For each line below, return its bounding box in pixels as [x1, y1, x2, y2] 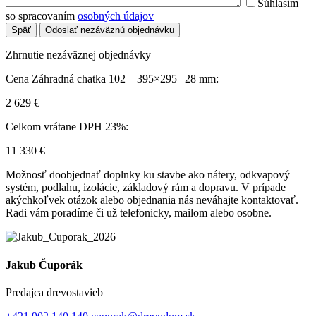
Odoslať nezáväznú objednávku [45, 25, 174, 36]
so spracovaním [6, 10, 78, 23]
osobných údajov [78, 10, 154, 23]
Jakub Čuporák [6, 258, 83, 271]
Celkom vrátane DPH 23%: [6, 121, 128, 133]
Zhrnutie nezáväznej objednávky [6, 49, 151, 61]
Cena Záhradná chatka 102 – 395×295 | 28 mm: [6, 73, 219, 85]
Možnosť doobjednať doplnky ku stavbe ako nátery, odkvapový [6, 169, 290, 181]
